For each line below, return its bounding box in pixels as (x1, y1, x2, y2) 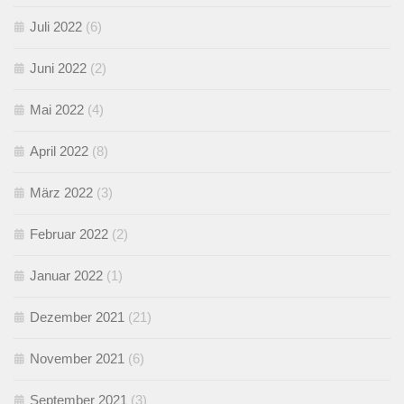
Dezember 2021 (30, 308, 124, 325)
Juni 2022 (30, 60, 87, 76)
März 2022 (30, 184, 93, 200)
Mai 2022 (30, 101, 84, 117)
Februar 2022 (30, 225, 108, 242)
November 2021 (30, 350, 124, 366)
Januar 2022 (30, 267, 103, 283)
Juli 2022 (30, 18, 82, 34)
